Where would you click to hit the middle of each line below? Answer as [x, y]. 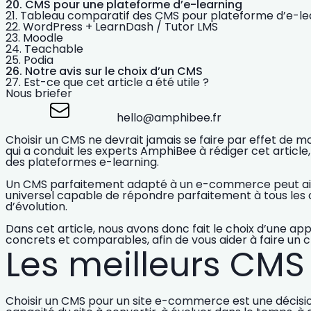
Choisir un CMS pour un [69, 301]
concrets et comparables [76, 240]
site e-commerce [181, 301]
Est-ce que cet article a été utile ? [116, 83]
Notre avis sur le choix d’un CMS [114, 72]
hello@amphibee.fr [169, 118]
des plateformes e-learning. [82, 162]
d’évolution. [36, 207]
